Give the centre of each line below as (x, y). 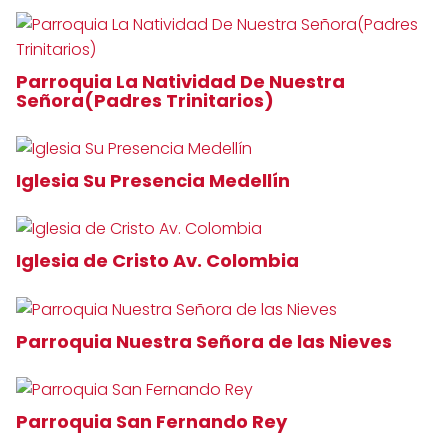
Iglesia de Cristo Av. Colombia (159, 261)
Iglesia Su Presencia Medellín (155, 181)
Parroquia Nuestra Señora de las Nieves (206, 341)
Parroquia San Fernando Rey (153, 421)
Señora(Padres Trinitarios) (147, 101)
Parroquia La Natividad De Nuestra (180, 82)
